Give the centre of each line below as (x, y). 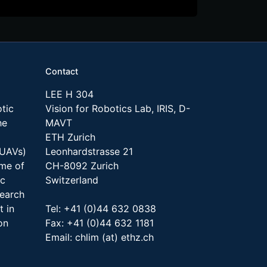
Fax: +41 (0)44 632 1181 (100, 223)
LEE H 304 (69, 94)
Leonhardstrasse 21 (89, 151)
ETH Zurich (70, 137)
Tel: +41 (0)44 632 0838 (101, 209)
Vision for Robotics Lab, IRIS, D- (118, 108)
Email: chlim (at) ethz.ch (100, 237)
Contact (62, 71)
